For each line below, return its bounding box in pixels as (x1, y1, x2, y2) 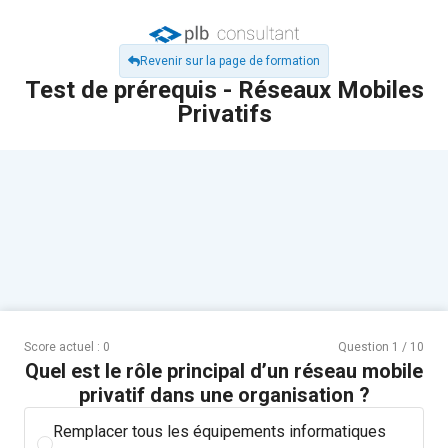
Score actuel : (24, 339, 103, 354)
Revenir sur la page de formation (140, 53, 320, 68)
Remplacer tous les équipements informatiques (53, 421, 386, 441)
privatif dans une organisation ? (78, 382, 370, 407)
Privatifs (176, 99, 272, 128)
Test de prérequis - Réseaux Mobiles (24, 75, 424, 104)
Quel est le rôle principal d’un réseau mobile (25, 358, 423, 383)
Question (338, 339, 392, 354)
